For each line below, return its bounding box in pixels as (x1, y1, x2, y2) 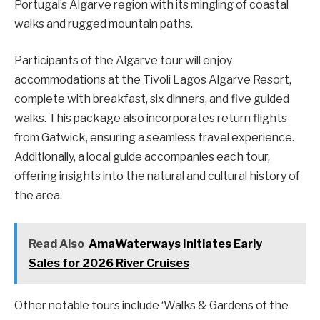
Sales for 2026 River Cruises (28, 256, 189, 270)
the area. (14, 189, 62, 203)
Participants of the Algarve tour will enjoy (14, 54, 232, 68)
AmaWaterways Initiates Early (88, 236, 262, 251)
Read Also (28, 236, 84, 251)
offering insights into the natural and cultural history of (14, 169, 300, 184)
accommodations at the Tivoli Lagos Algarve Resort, (14, 73, 291, 87)
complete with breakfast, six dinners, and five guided (14, 92, 289, 106)
